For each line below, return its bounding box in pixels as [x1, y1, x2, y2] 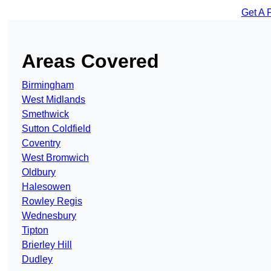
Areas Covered [22, 50, 159, 73]
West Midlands [22, 94, 85, 105]
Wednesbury [22, 211, 76, 221]
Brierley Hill [22, 240, 72, 250]
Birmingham [22, 80, 74, 91]
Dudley [22, 254, 53, 265]
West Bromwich [22, 152, 89, 163]
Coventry [22, 138, 60, 149]
